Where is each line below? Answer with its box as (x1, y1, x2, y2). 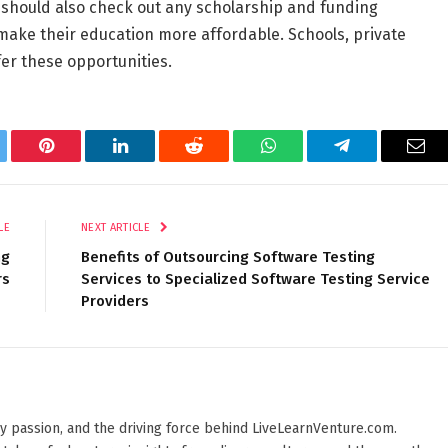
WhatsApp (266, 151, 344, 170)
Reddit (192, 151, 241, 170)
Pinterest (44, 151, 108, 170)
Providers (81, 291, 153, 310)
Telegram (340, 151, 409, 170)
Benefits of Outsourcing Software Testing (81, 247, 375, 266)
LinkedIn (118, 151, 185, 170)
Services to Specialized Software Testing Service (81, 269, 430, 288)
